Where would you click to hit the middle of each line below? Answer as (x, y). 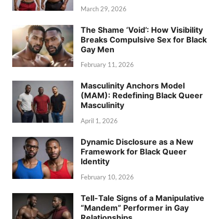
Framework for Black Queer (134, 152)
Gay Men (98, 49)
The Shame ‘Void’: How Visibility (142, 30)
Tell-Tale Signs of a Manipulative (142, 198)
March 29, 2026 (104, 9)
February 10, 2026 (107, 177)
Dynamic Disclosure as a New (137, 142)
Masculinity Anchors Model (133, 86)
